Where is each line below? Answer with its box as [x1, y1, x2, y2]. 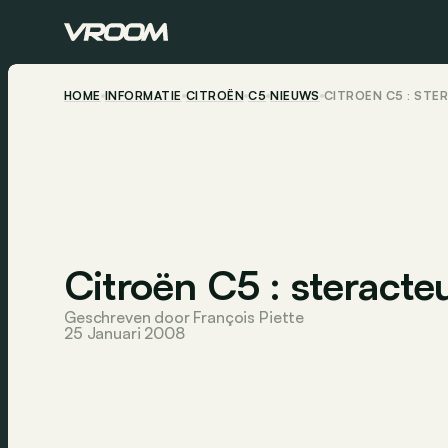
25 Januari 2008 [64, 323, 185, 344]
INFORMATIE [104, 88, 182, 103]
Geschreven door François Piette [64, 307, 305, 328]
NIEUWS [270, 88, 320, 103]
